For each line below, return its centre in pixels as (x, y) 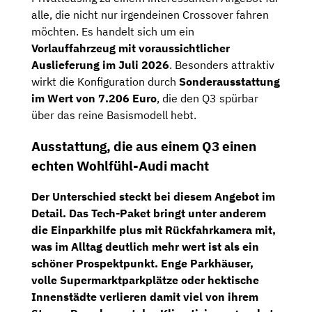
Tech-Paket (121, 213)
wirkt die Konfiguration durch (105, 81)
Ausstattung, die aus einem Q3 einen (144, 146)
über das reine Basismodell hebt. (114, 115)
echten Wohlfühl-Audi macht (120, 165)
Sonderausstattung (229, 81)
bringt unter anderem (208, 213)
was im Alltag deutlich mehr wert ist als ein (145, 247)
